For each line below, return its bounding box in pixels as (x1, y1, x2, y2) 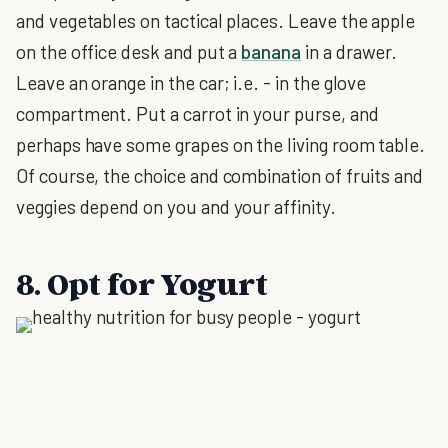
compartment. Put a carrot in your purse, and (16, 102, 379, 125)
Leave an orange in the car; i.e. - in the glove (16, 71, 367, 94)
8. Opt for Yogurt (16, 264, 268, 302)
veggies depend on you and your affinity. (16, 195, 336, 218)
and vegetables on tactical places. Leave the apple (16, 9, 416, 32)
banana (241, 40, 302, 63)
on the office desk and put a (16, 40, 242, 63)
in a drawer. (301, 40, 398, 63)
